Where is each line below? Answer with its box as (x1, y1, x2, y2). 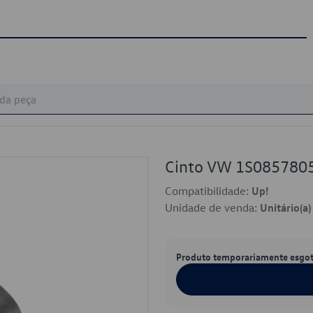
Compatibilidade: (165, 184, 252, 198)
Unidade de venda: (165, 201, 260, 214)
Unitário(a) (260, 201, 311, 214)
